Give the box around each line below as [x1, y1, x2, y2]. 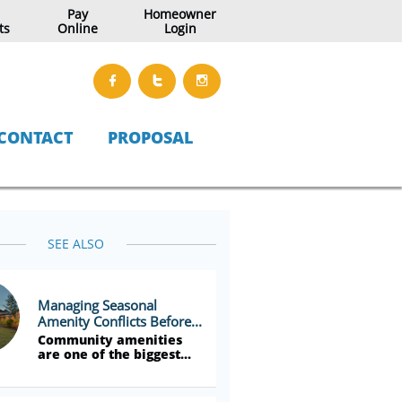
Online [57, 19, 98, 37]
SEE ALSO [47, 235, 104, 252]
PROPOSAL [107, 126, 193, 148]
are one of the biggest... [38, 345, 191, 363]
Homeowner [144, 4, 216, 22]
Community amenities [38, 331, 182, 348]
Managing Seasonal [38, 295, 157, 314]
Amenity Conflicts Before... [38, 311, 202, 330]
